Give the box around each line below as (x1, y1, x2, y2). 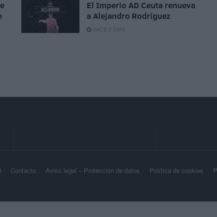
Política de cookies (150, 166, 203, 175)
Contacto (11, 166, 36, 175)
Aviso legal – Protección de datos (46, 166, 140, 175)
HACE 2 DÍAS (91, 25, 125, 33)
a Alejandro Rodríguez (87, 10, 170, 22)
